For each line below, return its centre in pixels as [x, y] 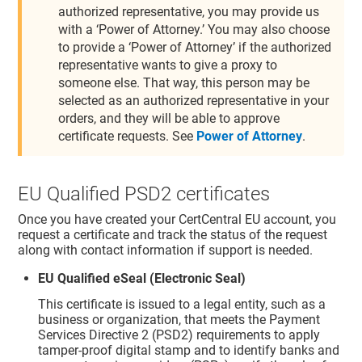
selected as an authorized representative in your [194, 101]
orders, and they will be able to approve [169, 118]
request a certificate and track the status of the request [173, 235]
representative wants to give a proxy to [168, 65]
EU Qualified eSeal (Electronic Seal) [142, 279]
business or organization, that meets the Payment [179, 319]
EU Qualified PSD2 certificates [144, 194]
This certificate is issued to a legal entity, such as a [182, 304]
